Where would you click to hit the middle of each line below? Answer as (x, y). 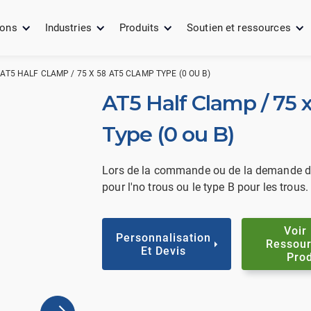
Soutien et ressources (239, 28)
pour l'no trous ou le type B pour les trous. (205, 187)
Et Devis (164, 251)
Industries (68, 28)
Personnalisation (164, 237)
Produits (140, 28)
